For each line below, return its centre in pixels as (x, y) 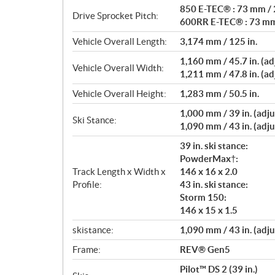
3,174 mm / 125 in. (219, 41)
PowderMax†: (209, 159)
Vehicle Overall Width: (118, 68)
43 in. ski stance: (214, 184)
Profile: (87, 184)
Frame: (87, 250)
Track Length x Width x (119, 172)
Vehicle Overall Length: (120, 41)
